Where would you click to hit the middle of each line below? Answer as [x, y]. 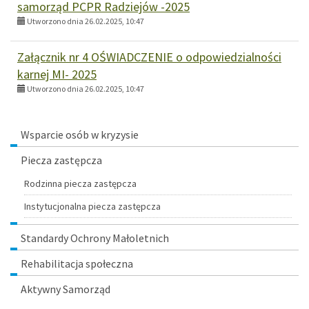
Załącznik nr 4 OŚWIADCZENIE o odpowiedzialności [149, 57]
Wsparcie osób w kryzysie [80, 134]
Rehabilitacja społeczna [77, 263]
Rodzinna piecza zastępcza [80, 183]
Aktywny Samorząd [66, 289]
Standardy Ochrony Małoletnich [95, 238]
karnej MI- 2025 [57, 74]
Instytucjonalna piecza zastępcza [92, 206]
